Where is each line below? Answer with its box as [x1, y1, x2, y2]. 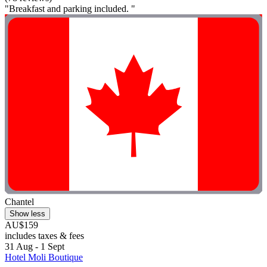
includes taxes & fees [5, 230, 84, 241]
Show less [10, 209, 45, 218]
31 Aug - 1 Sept [5, 241, 64, 252]
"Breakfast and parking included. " [5, 3, 135, 14]
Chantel [5, 196, 34, 207]
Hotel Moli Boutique [5, 252, 83, 262]
